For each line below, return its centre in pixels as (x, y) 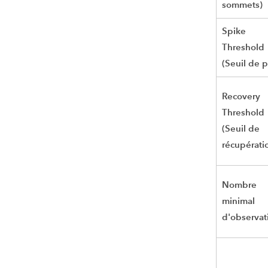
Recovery (241, 96)
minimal (239, 201)
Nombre (240, 185)
